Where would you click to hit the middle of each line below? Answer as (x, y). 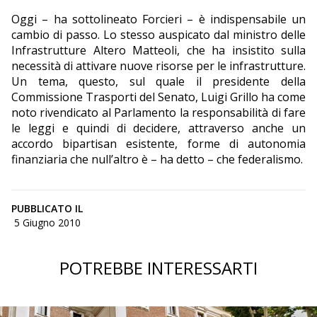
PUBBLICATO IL (47, 208)
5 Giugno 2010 (47, 222)
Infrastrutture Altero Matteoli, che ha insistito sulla (158, 50)
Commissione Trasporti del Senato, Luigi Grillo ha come (158, 97)
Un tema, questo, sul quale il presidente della (158, 81)
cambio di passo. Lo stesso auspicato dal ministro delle (158, 34)
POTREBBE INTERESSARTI (158, 267)
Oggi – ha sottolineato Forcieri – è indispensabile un (158, 19)
